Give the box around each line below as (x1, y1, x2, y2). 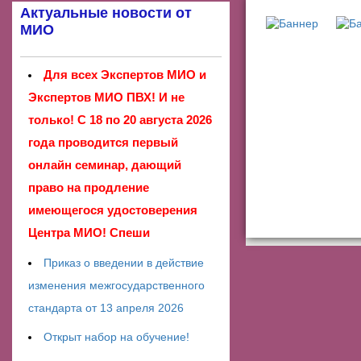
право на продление (28, 180, 149, 195)
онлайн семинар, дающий (28, 158, 181, 172)
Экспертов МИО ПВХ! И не (28, 90, 185, 105)
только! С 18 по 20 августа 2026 (28, 113, 212, 127)
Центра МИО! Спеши (28, 226, 150, 240)
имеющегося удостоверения (28, 203, 197, 218)
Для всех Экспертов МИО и (44, 68, 206, 82)
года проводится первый (28, 135, 178, 150)
